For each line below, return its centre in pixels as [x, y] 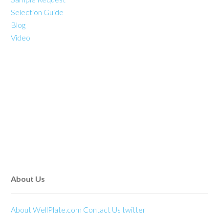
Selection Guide [37, 12]
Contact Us [103, 209]
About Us [28, 178]
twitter [134, 209]
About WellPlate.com [46, 209]
